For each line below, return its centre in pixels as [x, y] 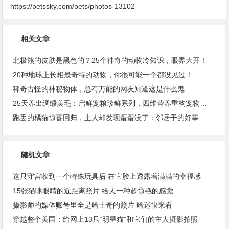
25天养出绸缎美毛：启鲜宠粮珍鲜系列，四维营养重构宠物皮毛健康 [204, 104]
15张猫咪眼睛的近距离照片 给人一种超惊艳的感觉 [93, 191]
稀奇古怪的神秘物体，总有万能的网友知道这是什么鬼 [99, 89]
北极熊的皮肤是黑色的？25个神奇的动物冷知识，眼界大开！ [110, 61]
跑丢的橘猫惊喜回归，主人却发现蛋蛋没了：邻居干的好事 [106, 118]
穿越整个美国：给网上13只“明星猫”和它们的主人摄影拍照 [106, 220]
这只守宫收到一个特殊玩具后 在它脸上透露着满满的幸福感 [107, 177]
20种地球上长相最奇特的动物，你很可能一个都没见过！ [103, 75]
